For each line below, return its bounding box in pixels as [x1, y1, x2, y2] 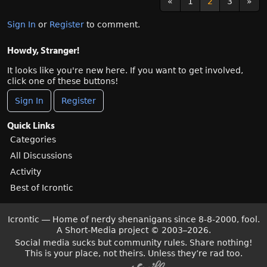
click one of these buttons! [7, 76, 119, 86]
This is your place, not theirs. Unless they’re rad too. [24, 249, 243, 258]
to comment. [84, 20, 140, 29]
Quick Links [7, 119, 55, 131]
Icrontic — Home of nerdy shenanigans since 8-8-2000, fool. [7, 215, 260, 224]
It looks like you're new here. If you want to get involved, [7, 66, 243, 75]
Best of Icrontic [10, 183, 73, 193]
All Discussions [10, 151, 72, 160]
